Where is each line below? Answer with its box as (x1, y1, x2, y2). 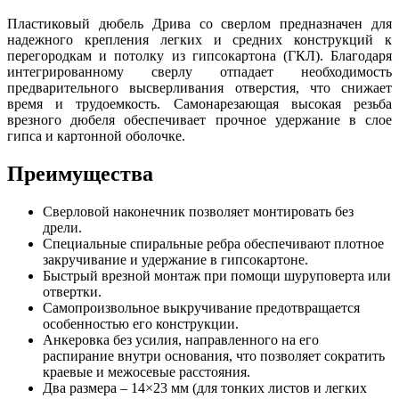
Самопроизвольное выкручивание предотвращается (43, 299, 360, 315)
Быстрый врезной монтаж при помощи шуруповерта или (43, 267, 391, 283)
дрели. (43, 219, 82, 235)
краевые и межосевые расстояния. (43, 363, 250, 379)
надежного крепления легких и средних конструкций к (7, 31, 392, 47)
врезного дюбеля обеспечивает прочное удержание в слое (7, 111, 392, 127)
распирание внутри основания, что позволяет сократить (43, 347, 385, 363)
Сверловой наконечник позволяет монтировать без (43, 203, 354, 219)
